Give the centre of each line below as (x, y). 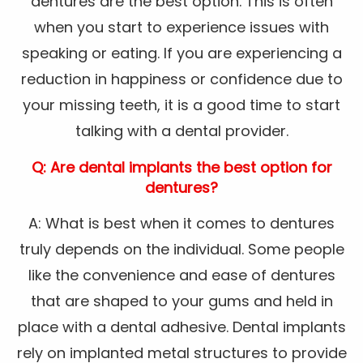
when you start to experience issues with (181, 28)
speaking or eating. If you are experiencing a (181, 53)
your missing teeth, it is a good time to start (181, 105)
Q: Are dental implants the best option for (181, 168)
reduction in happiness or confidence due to (181, 79)
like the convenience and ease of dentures (181, 275)
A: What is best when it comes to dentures (181, 224)
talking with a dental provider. (181, 131)
